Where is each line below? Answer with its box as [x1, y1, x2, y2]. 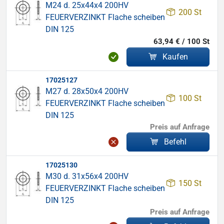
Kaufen [162, 52, 188, 61]
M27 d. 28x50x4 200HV [45, 86, 128, 96]
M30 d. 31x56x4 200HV [45, 171, 128, 181]
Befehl [163, 137, 186, 146]
